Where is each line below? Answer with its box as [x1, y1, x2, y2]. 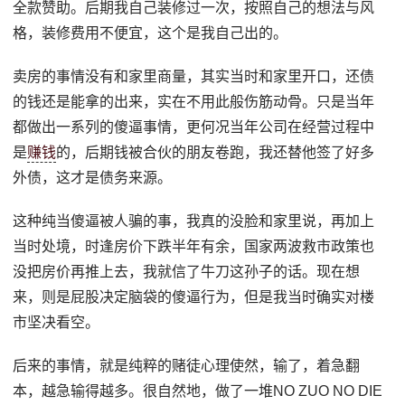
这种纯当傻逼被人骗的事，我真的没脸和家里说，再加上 [13, 212, 375, 229]
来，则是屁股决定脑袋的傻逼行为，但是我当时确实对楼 [13, 288, 375, 305]
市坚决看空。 [13, 314, 100, 330]
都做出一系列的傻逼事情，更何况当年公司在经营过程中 [13, 118, 375, 135]
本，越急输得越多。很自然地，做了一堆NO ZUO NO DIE [13, 382, 383, 399]
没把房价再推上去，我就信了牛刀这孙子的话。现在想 [13, 263, 361, 279]
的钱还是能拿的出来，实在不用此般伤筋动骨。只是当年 [13, 93, 375, 109]
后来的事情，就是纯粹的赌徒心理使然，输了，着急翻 [13, 357, 361, 373]
